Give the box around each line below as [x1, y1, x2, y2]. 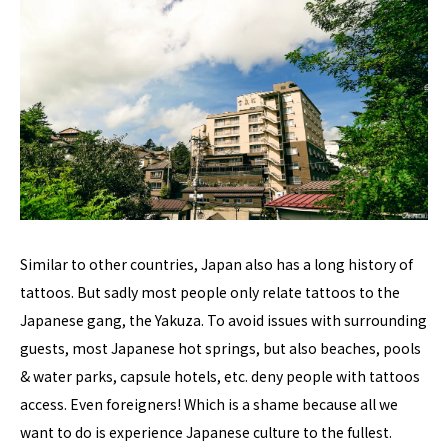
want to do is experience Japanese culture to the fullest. [20, 422, 392, 442]
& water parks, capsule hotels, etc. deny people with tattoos [20, 366, 420, 386]
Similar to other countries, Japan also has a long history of [20, 254, 413, 274]
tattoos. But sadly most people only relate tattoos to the [20, 282, 400, 302]
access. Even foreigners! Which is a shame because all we [20, 394, 398, 414]
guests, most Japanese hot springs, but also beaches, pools [20, 338, 421, 358]
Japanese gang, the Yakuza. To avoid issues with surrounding [20, 310, 427, 330]
